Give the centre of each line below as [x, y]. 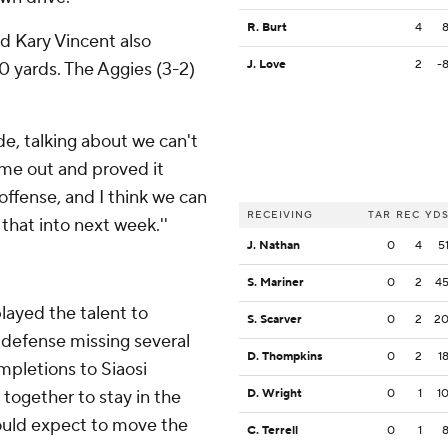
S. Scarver [274, 320]
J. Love [266, 65]
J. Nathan [273, 246]
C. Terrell [272, 431]
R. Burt [267, 28]
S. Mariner [275, 283]
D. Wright [274, 394]
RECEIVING [280, 215]
